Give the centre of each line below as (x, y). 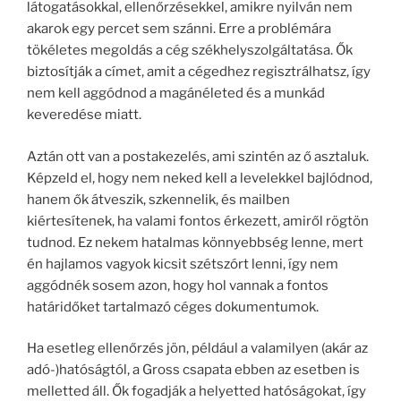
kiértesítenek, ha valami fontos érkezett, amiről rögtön (198, 221)
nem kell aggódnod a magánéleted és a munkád (176, 93)
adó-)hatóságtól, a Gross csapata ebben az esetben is (193, 370)
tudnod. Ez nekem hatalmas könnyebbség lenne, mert (195, 242)
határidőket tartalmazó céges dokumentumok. (173, 307)
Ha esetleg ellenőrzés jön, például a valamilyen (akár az (197, 348)
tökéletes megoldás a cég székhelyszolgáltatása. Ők (190, 50)
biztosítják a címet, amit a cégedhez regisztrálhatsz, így (199, 72)
